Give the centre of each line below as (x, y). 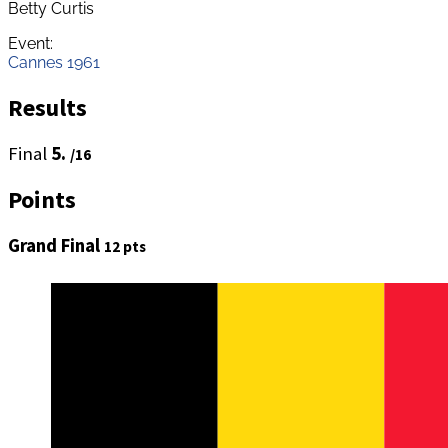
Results (47, 107)
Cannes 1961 (54, 62)
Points (42, 200)
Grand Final (56, 246)
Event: (30, 43)
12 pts (125, 247)
